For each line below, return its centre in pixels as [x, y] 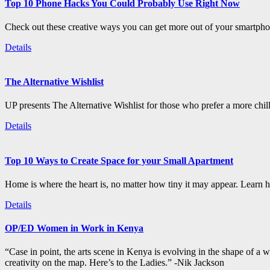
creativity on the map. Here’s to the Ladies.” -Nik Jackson [115, 263]
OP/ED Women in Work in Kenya [74, 228]
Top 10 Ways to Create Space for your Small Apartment [119, 160]
